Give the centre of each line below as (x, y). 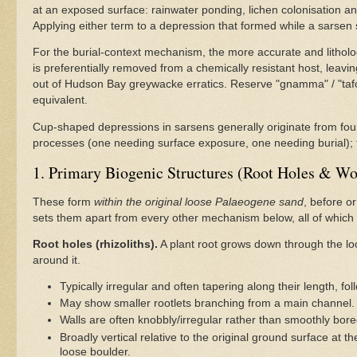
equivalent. (60, 100)
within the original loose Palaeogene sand (199, 202)
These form (63, 202)
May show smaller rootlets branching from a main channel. (207, 304)
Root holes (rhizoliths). (95, 245)
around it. (57, 261)
